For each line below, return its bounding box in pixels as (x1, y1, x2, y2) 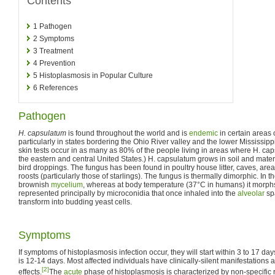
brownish (18, 180, 51, 189)
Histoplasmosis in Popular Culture (39, 71, 153, 80)
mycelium (51, 180, 83, 189)
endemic (189, 128, 218, 137)
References (39, 83, 78, 92)
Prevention (39, 58, 76, 68)
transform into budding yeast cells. (18, 197, 132, 206)
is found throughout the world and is (66, 128, 189, 137)
